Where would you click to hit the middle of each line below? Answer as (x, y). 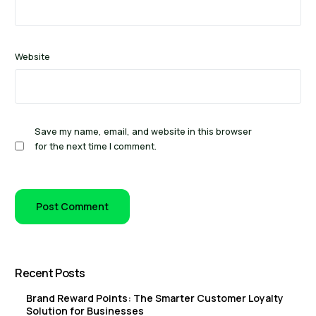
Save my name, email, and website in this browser (144, 131)
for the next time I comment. (96, 146)
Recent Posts (50, 273)
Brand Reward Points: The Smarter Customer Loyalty (155, 298)
